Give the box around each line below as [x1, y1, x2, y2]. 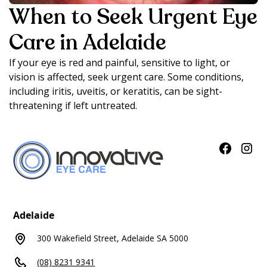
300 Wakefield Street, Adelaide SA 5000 [37, 232, 189, 244]
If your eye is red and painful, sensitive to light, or [9, 56, 230, 70]
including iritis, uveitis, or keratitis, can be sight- [9, 85, 222, 98]
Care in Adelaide [9, 28, 166, 58]
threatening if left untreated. [9, 99, 137, 113]
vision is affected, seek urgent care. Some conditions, [9, 70, 244, 84]
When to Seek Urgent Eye [9, 2, 257, 32]
